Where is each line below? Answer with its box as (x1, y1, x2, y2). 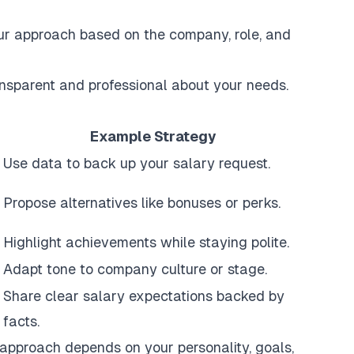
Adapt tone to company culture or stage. (3, 261, 267, 277)
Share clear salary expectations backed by (3, 288, 284, 304)
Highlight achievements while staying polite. (3, 234, 289, 250)
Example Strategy (89, 128, 217, 145)
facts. (3, 313, 40, 330)
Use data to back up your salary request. (3, 155, 270, 171)
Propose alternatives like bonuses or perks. (3, 194, 281, 211)
